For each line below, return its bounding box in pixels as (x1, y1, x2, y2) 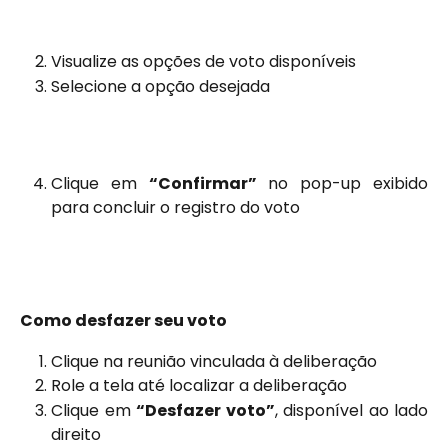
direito (51, 422, 101, 446)
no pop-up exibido (256, 172, 429, 196)
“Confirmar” (148, 172, 257, 196)
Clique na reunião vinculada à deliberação (51, 349, 377, 373)
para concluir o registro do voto (51, 196, 300, 220)
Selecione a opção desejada (51, 74, 270, 98)
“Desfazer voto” (136, 398, 275, 422)
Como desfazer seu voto (20, 309, 227, 333)
